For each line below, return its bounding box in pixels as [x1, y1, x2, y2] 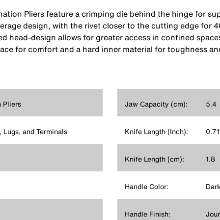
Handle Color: [125, 181, 168, 192]
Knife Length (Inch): [125, 126, 188, 137]
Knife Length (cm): [125, 153, 184, 164]
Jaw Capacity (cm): [125, 98, 188, 109]
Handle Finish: [125, 208, 170, 219]
